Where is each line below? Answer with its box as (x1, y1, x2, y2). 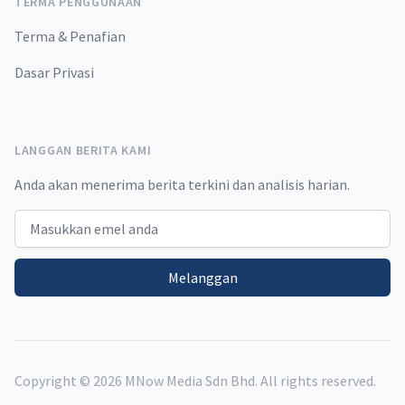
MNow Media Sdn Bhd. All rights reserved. (122, 372, 376, 391)
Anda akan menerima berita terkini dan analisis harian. (14, 175, 350, 194)
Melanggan (167, 268, 238, 287)
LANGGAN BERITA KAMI (14, 142, 152, 159)
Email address (14, 210, 109, 231)
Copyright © (14, 372, 93, 391)
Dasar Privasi (14, 63, 94, 82)
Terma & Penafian (14, 27, 126, 46)
